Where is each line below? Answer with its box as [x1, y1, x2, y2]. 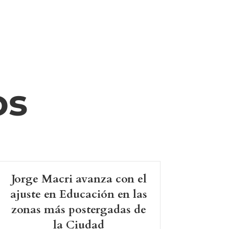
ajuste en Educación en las [10, 187, 148, 202]
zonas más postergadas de [11, 202, 147, 218]
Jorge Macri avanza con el [11, 171, 147, 187]
